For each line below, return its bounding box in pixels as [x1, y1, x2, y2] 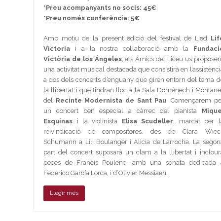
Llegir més [50, 189, 79, 197]
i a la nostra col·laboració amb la [70, 44, 193, 52]
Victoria [43, 44, 71, 52]
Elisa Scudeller [121, 117, 174, 125]
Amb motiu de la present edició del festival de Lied [43, 34, 211, 42]
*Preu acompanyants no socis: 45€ [43, 3, 157, 11]
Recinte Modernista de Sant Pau [55, 96, 167, 104]
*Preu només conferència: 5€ [43, 14, 140, 22]
